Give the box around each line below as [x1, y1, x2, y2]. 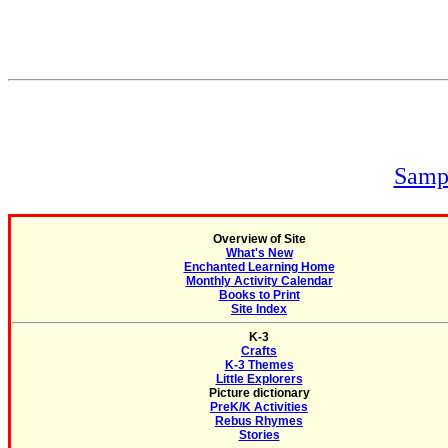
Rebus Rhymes [215, 414, 303, 428]
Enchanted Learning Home [183, 260, 335, 274]
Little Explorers [215, 372, 303, 386]
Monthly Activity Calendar [185, 274, 333, 288]
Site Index [231, 302, 287, 316]
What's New [225, 246, 293, 260]
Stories [238, 428, 280, 442]
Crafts [241, 344, 277, 358]
